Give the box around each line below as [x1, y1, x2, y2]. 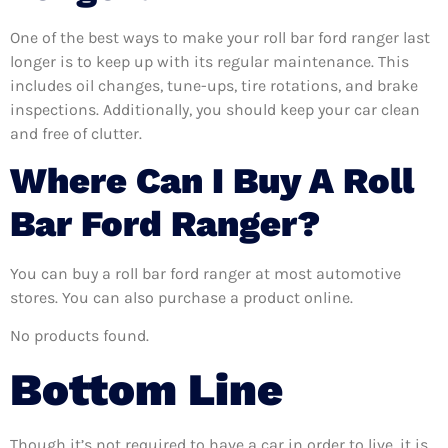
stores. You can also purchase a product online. [10, 287, 353, 307]
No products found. [10, 326, 149, 346]
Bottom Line [10, 362, 283, 416]
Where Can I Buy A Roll [10, 159, 414, 202]
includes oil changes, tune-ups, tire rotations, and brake [10, 75, 418, 95]
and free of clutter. [10, 123, 142, 143]
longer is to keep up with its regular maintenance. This [10, 51, 409, 71]
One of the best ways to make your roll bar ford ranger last [10, 27, 430, 47]
